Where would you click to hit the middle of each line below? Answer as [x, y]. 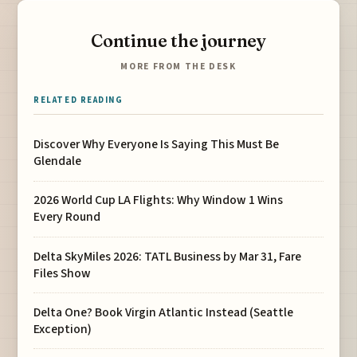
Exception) [63, 329]
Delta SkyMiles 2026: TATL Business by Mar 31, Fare [168, 256]
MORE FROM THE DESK [178, 67]
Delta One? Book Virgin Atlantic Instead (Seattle [164, 312]
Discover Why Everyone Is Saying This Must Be [157, 145]
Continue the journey [178, 41]
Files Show [63, 273]
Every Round [67, 217]
